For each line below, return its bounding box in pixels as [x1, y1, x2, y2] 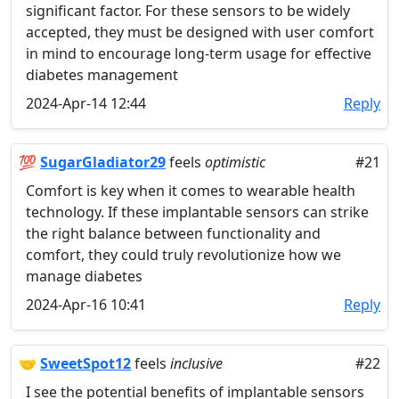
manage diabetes [26, 266, 142, 286]
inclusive [170, 354, 223, 373]
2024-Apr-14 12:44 [26, 94, 146, 113]
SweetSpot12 [40, 354, 131, 373]
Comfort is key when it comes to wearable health [26, 181, 355, 200]
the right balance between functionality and [26, 224, 321, 243]
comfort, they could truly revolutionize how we [26, 245, 341, 265]
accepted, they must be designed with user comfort [26, 22, 374, 42]
